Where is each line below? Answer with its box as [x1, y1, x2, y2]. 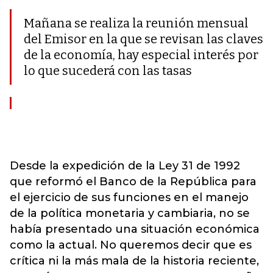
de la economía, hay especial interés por [24, 48, 258, 62]
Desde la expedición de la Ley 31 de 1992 [10, 159, 240, 172]
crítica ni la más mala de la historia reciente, [10, 254, 259, 268]
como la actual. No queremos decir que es [10, 238, 252, 252]
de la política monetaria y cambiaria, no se [10, 207, 250, 220]
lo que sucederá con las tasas [24, 63, 194, 78]
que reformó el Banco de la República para [10, 175, 257, 188]
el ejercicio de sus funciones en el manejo [10, 191, 249, 204]
